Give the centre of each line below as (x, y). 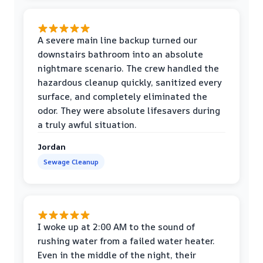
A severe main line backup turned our (117, 40)
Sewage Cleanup (71, 161)
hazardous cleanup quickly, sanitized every (130, 82)
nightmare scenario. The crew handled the (128, 68)
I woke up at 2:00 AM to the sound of (116, 227)
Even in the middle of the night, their (117, 255)
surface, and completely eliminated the (122, 96)
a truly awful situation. (87, 124)
